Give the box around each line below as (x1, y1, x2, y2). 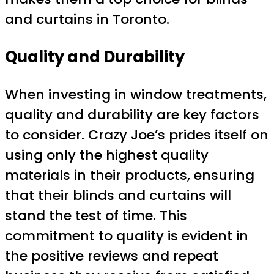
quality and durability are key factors (5, 105, 259, 125)
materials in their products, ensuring (5, 166, 254, 185)
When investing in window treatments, (5, 85, 267, 105)
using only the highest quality (5, 146, 209, 165)
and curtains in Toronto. (5, 9, 169, 29)
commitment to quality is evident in (5, 226, 248, 246)
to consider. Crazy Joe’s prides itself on (5, 125, 268, 145)
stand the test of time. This (5, 206, 187, 226)
